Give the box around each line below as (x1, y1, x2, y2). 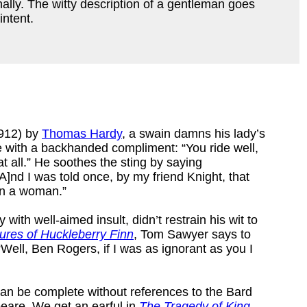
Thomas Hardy (42, 126, 122, 140)
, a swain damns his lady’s (122, 126, 265, 140)
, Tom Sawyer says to (134, 227, 251, 241)
